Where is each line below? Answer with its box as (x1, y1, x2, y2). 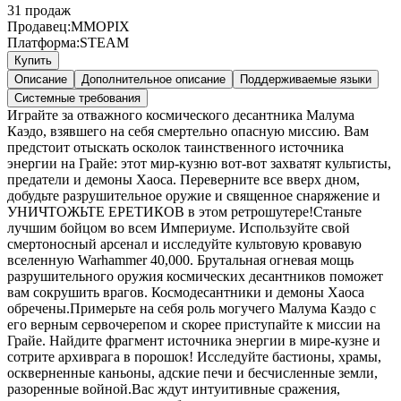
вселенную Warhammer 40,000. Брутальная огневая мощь (7, 252, 354, 268)
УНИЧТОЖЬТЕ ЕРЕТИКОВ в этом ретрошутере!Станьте (7, 203, 362, 219)
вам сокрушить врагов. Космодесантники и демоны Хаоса (7, 284, 364, 300)
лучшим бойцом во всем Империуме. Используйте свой (7, 219, 350, 235)
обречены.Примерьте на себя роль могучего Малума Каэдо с (7, 300, 376, 316)
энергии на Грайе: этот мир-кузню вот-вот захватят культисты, (7, 155, 391, 171)
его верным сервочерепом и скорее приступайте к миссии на (7, 316, 380, 332)
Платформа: (7, 34, 80, 50)
